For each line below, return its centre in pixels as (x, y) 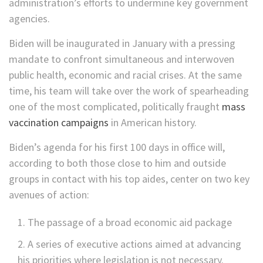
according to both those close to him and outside (117, 163)
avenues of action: (49, 195)
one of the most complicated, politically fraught (115, 107)
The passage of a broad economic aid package (130, 222)
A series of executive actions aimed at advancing (134, 244)
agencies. (29, 19)
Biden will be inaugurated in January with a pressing (122, 43)
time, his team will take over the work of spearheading (129, 91)
